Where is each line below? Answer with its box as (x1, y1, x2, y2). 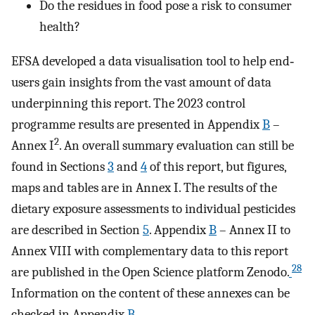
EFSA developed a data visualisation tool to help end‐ (11, 53, 294, 69)
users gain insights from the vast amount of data (11, 74, 271, 90)
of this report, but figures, (147, 158, 286, 174)
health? (39, 19, 80, 35)
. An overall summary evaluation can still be (59, 137, 294, 153)
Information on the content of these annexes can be (11, 285, 290, 301)
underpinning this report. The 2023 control (11, 95, 245, 111)
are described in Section (11, 221, 143, 238)
